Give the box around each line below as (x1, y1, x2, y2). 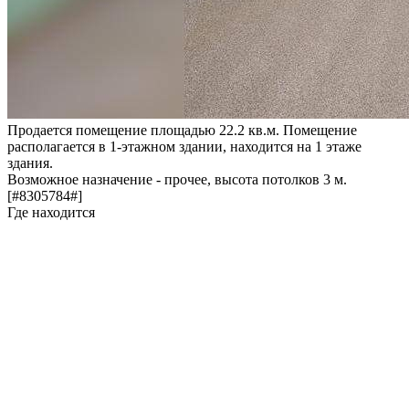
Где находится (7, 204, 95, 220)
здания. (7, 154, 53, 171)
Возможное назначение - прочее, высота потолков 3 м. (7, 171, 347, 187)
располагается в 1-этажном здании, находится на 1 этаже (7, 138, 362, 154)
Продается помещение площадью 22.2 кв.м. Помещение (7, 121, 357, 138)
